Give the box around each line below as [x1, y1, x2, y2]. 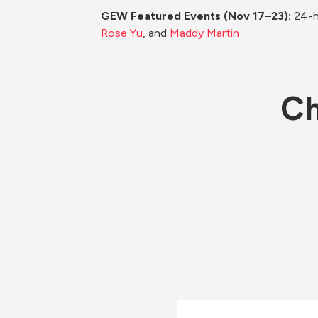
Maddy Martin [170, 26, 239, 40]
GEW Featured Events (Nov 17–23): [101, 9, 294, 23]
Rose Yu [101, 26, 143, 40]
